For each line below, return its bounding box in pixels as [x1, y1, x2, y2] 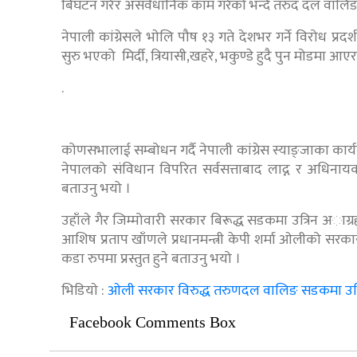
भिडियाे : [61, 279, 108, 304]
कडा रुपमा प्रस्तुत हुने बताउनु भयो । [61, 247, 247, 272]
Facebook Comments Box [69, 313, 236, 331]
